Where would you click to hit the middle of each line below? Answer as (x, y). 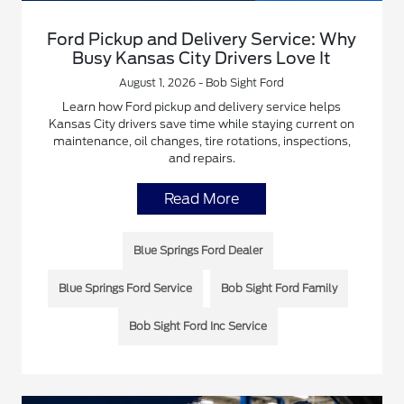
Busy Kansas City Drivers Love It (202, 59)
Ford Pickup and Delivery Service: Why (202, 40)
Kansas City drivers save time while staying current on (202, 124)
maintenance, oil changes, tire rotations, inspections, (202, 142)
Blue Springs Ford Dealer (198, 251)
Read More (202, 199)
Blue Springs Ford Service (126, 289)
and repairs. (202, 159)
